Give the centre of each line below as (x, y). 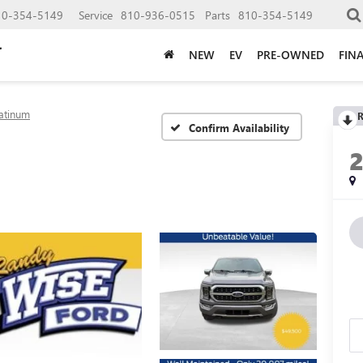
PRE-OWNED (290, 54)
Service (96, 15)
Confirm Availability (239, 127)
